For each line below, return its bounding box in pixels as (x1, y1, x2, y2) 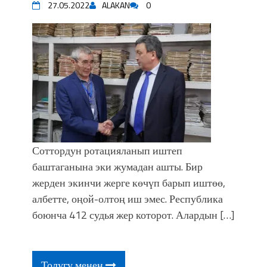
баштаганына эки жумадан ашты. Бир (32, 159, 203, 175)
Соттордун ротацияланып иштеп (32, 142, 182, 159)
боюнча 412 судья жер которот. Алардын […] (32, 207, 235, 223)
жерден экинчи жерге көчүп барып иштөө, (32, 175, 225, 191)
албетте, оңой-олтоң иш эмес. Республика (32, 191, 223, 207)
